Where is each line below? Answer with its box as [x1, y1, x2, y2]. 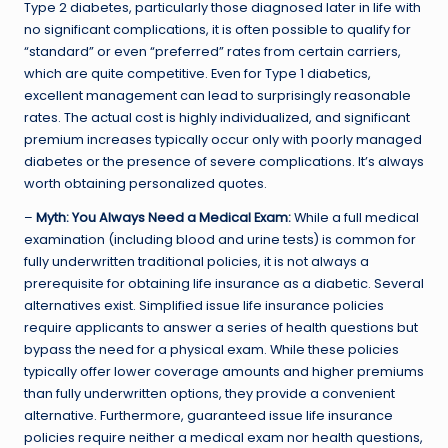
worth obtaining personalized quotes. [24, 174, 267, 192]
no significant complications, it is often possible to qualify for [24, 20, 411, 38]
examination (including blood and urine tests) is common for [24, 230, 416, 248]
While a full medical [291, 208, 419, 226]
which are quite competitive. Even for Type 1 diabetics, [24, 64, 371, 82]
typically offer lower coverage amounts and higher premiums [24, 362, 424, 380]
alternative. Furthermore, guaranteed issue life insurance [24, 406, 393, 424]
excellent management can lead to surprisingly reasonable [24, 86, 411, 104]
